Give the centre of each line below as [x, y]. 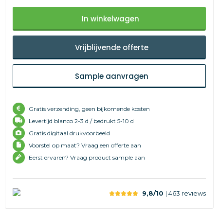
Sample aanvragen [111, 76]
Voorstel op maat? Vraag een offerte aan [85, 145]
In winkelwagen [110, 18]
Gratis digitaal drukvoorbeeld [69, 133]
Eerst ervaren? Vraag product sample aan [87, 157]
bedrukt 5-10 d [113, 121]
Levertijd [40, 121]
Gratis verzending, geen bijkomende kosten [89, 109]
